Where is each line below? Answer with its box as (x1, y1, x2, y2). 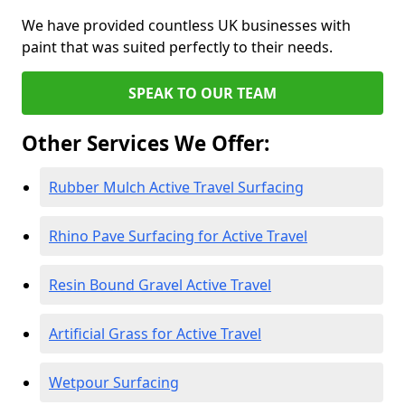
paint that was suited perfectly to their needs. (22, 37, 333, 57)
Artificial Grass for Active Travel (49, 324, 261, 344)
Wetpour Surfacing (49, 372, 179, 392)
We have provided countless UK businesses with (22, 15, 351, 35)
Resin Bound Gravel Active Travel (49, 275, 271, 295)
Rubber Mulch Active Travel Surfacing (49, 177, 304, 197)
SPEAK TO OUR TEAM (128, 83, 277, 103)
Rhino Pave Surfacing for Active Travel (49, 226, 307, 246)
